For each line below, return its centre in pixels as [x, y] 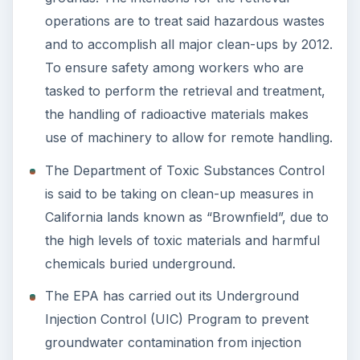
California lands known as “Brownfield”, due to [186, 217]
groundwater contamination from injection [173, 343]
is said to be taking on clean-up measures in [179, 193]
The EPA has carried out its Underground [172, 296]
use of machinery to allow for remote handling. [188, 138]
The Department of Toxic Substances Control [184, 170]
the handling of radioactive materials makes [176, 115]
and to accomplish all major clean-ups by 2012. [188, 45]
